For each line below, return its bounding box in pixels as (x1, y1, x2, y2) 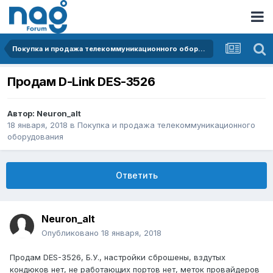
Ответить (115, 170, 158, 181)
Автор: (7, 108, 37, 119)
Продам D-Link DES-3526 (7, 74, 155, 90)
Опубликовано (41, 228, 101, 238)
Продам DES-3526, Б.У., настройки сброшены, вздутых (10, 252, 225, 263)
